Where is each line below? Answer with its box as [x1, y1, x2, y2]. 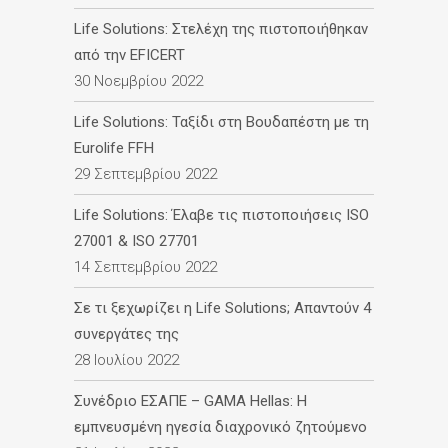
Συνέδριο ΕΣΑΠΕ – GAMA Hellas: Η [74, 391, 307, 410]
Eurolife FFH [74, 138, 154, 157]
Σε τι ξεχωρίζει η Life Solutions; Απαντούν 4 [74, 298, 371, 317]
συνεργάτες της [74, 324, 179, 343]
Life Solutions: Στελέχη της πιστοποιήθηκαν [74, 19, 368, 38]
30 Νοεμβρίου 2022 [74, 71, 203, 90]
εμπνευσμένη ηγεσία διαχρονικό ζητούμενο [74, 417, 367, 436]
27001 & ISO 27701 [74, 231, 199, 250]
